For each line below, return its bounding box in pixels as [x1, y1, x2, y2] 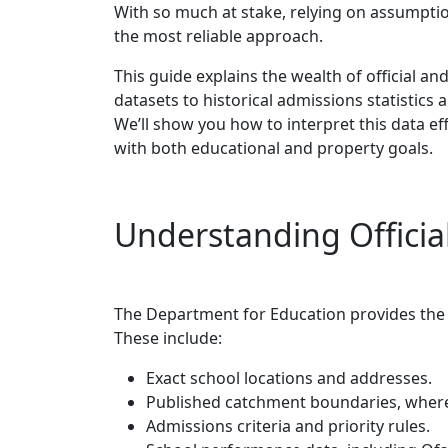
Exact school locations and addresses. [146, 366, 432, 389]
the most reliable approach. [114, 24, 323, 47]
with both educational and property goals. [114, 136, 433, 159]
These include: [114, 326, 222, 349]
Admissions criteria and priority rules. [146, 414, 430, 437]
